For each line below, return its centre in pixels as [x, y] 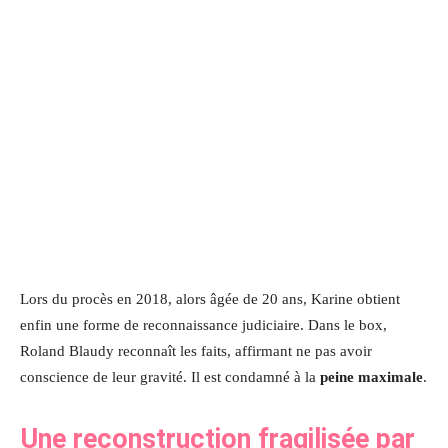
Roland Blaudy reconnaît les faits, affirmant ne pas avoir [196, 350]
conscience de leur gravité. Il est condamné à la [170, 376]
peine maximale [371, 376]
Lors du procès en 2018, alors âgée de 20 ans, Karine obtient [210, 298]
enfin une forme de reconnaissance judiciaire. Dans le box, [203, 324]
